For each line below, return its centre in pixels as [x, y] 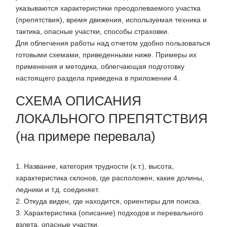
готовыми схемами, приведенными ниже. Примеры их [106, 55]
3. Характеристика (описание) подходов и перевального [109, 213]
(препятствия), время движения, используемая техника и [111, 20]
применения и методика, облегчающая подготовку [100, 67]
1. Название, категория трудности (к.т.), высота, [95, 166]
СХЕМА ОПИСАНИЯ [79, 101]
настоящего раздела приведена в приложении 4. [98, 78]
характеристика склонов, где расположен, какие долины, [110, 178]
